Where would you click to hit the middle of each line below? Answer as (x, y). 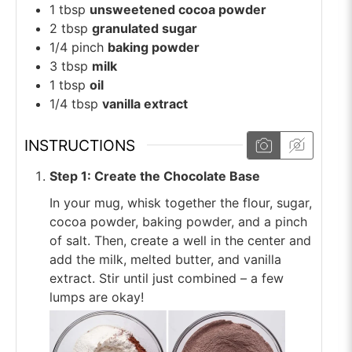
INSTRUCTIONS (80, 145)
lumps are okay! (97, 297)
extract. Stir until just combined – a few (167, 279)
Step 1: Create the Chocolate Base (155, 176)
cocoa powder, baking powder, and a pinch (178, 222)
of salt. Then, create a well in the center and (180, 241)
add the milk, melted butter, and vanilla (165, 260)
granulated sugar (145, 28)
